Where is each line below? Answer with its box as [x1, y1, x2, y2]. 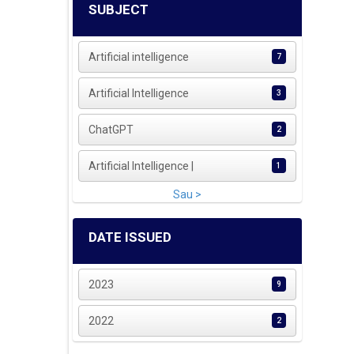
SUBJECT [88, 2, 149, 18]
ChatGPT [88, 123, 134, 137]
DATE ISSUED [88, 229, 171, 246]
